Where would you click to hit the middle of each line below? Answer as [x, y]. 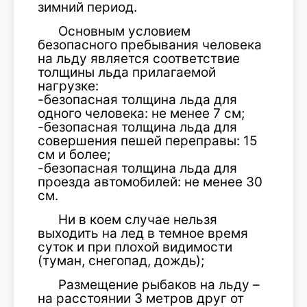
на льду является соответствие [139, 59]
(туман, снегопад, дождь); [121, 261]
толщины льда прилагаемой [127, 72]
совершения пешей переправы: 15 [148, 141]
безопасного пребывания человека [150, 45]
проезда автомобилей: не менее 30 [150, 182]
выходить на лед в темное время [143, 233]
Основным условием [124, 31]
